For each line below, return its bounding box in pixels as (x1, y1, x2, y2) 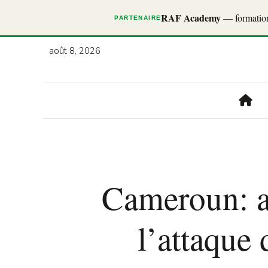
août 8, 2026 (49, 45, 100, 57)
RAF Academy (161, 11, 221, 25)
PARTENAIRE (114, 14, 162, 21)
